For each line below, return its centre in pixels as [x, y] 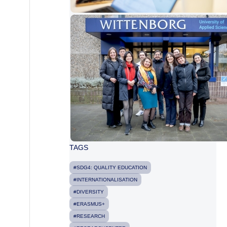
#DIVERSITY [89, 192]
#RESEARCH [89, 216]
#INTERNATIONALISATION [105, 180]
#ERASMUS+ [89, 204]
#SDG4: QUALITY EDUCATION [110, 167]
